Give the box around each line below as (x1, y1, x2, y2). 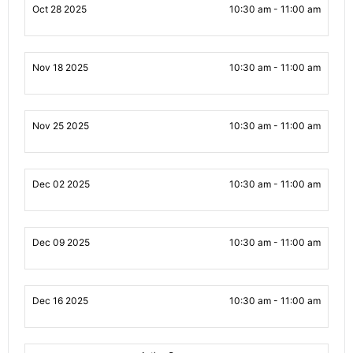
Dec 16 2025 (32, 295, 88, 307)
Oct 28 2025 (32, 3, 87, 15)
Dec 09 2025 (32, 236, 90, 248)
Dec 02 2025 (32, 178, 90, 190)
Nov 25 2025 (32, 120, 89, 132)
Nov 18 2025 (32, 61, 88, 73)
